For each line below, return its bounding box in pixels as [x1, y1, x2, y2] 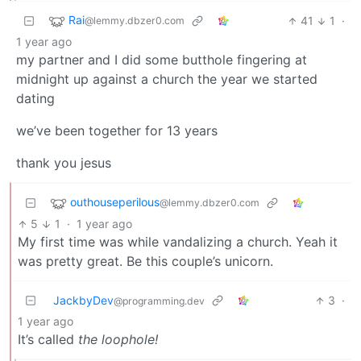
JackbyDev [53, 293, 114, 308]
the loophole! [78, 331, 158, 348]
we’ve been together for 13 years [16, 122, 218, 139]
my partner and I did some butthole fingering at [16, 52, 307, 68]
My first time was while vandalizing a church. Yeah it [18, 234, 338, 251]
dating [16, 90, 55, 107]
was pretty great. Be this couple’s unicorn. [18, 253, 273, 270]
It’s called [18, 331, 78, 348]
